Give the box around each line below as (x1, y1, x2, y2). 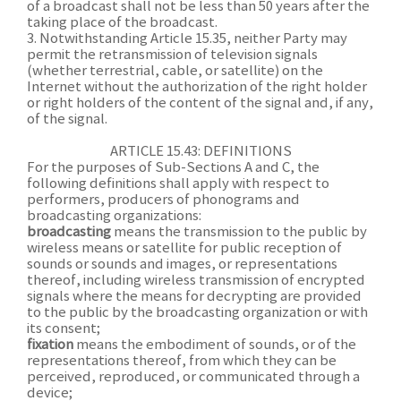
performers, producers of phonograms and (27, 192, 300, 208)
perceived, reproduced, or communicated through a (27, 370, 360, 385)
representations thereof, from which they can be (27, 354, 337, 369)
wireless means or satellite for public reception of (27, 241, 342, 256)
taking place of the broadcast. (27, 15, 218, 30)
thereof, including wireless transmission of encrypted (27, 273, 365, 288)
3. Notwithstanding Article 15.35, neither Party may (27, 31, 347, 47)
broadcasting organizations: (27, 209, 201, 224)
